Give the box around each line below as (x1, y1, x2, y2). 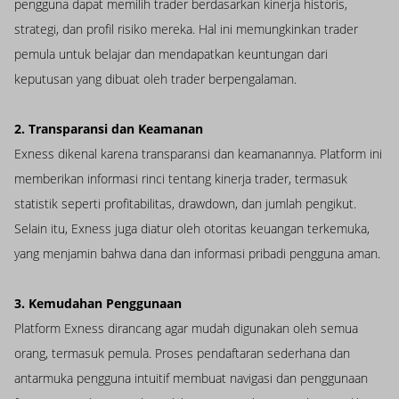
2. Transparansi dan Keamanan (14, 120, 203, 138)
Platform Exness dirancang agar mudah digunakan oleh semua (14, 320, 358, 338)
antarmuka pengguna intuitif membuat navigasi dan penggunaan (14, 370, 368, 387)
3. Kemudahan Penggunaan (14, 295, 182, 313)
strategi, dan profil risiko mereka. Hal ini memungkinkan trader (14, 20, 358, 38)
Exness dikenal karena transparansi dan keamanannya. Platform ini (14, 145, 382, 163)
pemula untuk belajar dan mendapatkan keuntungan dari (14, 45, 328, 63)
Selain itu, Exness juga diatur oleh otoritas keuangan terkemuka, (14, 220, 370, 238)
